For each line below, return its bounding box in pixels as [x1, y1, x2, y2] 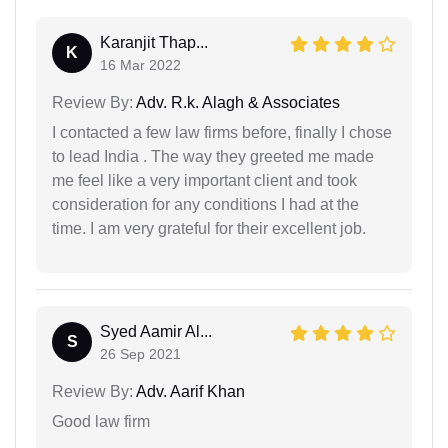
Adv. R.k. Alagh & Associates [133, 93, 340, 111]
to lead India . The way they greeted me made [52, 147, 374, 165]
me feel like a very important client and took [52, 171, 357, 189]
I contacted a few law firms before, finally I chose [52, 123, 392, 141]
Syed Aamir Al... [100, 322, 212, 340]
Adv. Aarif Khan [133, 382, 245, 400]
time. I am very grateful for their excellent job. [52, 219, 366, 237]
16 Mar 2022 [100, 56, 181, 73]
